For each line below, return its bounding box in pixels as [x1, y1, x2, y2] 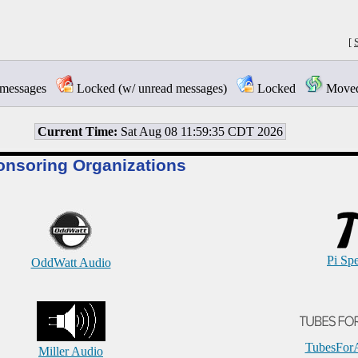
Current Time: [37, 124, 117, 138]
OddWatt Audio [30, 256, 111, 269]
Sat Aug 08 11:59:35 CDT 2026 [117, 124, 283, 138]
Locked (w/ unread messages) [74, 81, 237, 95]
